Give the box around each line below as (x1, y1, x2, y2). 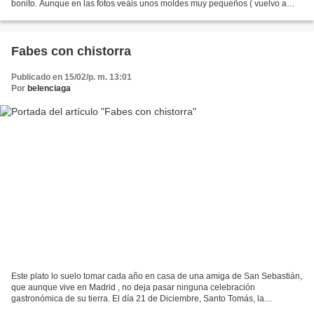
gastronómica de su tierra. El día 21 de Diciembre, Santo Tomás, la (11, 293, 264, 303)
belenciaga (27, 83, 71, 94)
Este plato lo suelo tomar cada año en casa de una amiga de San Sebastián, (11, 271, 302, 281)
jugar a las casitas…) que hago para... (11, 10, 156, 20)
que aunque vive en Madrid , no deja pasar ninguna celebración (11, 282, 255, 292)
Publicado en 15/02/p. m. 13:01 (11, 72, 132, 83)
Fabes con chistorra (11, 44, 131, 59)
